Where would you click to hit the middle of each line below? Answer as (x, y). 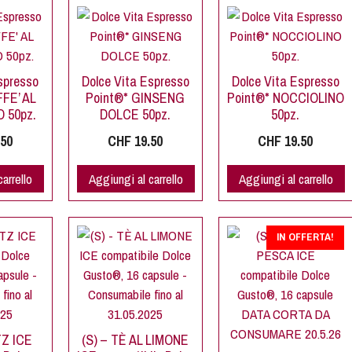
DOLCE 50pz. (136, 115)
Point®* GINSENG (136, 98)
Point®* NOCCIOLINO (285, 98)
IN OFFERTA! (305, 237)
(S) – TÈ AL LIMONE (136, 340)
